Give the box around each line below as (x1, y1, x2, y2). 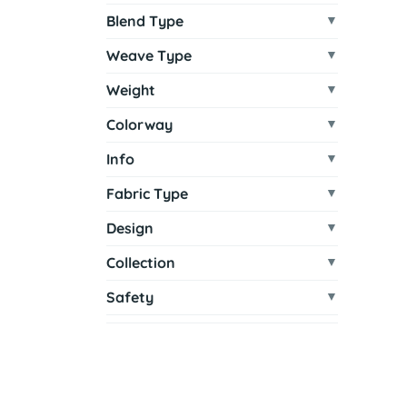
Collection (106, 253, 175, 272)
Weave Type (106, 46, 192, 65)
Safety (106, 288, 154, 306)
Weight (106, 81, 155, 99)
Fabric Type (106, 184, 188, 203)
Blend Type (106, 12, 184, 30)
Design (106, 219, 154, 237)
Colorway (106, 115, 173, 134)
